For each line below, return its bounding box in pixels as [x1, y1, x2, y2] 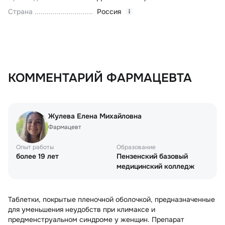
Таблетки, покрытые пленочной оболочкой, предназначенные [8, 195, 215, 204]
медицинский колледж [117, 162, 194, 171]
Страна [8, 7, 33, 17]
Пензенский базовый [117, 152, 188, 161]
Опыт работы [16, 143, 54, 152]
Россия [97, 7, 121, 17]
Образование [117, 143, 156, 152]
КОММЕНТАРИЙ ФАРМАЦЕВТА [8, 70, 192, 86]
